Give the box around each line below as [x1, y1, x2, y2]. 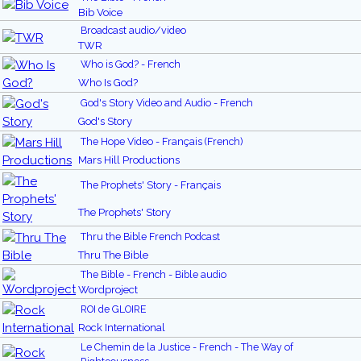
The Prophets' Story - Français [81, 179, 221, 192]
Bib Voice [78, 6, 122, 19]
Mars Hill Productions [78, 154, 180, 166]
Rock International [78, 322, 165, 334]
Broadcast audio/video [81, 24, 186, 37]
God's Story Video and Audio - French [81, 97, 253, 110]
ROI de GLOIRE [81, 303, 147, 316]
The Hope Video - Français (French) [81, 135, 243, 148]
